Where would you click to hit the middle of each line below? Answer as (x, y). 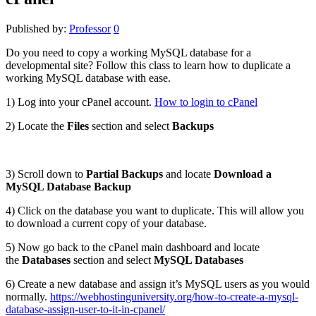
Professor (90, 29)
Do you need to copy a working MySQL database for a (128, 53)
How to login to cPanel (206, 102)
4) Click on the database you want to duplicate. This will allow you (155, 211)
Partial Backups (124, 174)
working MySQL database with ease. (88, 78)
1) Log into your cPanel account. (80, 102)
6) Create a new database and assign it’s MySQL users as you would (158, 284)
